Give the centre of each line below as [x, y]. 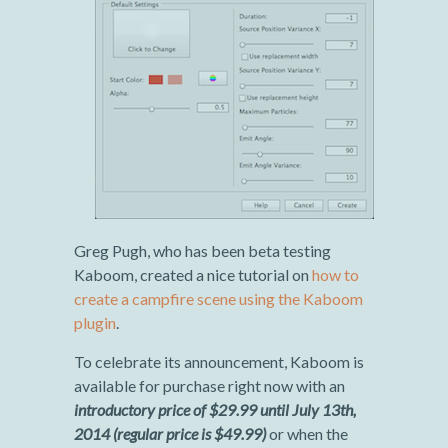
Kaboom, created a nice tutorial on [193, 274]
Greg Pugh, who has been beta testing [202, 250]
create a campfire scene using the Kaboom [218, 298]
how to [335, 274]
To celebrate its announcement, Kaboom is [219, 361]
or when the [307, 433]
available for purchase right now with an [209, 385]
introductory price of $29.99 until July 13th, [215, 409]
